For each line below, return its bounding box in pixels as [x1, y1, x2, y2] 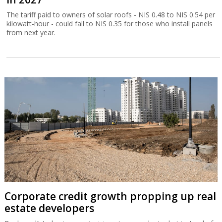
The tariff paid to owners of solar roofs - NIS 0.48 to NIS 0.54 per [6, 9, 216, 19]
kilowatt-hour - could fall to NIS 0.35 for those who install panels [6, 18, 213, 28]
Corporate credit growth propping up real [4, 189, 216, 203]
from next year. [6, 27, 56, 37]
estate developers [4, 201, 94, 215]
